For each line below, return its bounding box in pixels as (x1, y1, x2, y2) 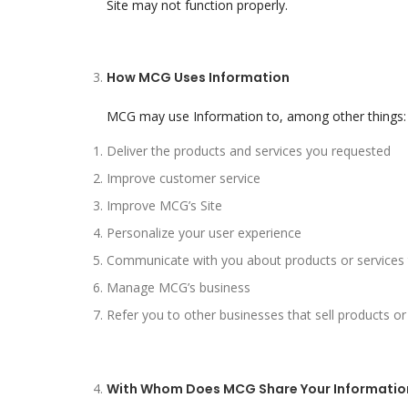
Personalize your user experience (107, 224, 301, 241)
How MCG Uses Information (107, 68, 290, 87)
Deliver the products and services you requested (107, 142, 391, 159)
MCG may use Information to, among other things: (107, 107, 406, 125)
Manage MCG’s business (107, 279, 250, 296)
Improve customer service (107, 169, 260, 187)
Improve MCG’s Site (107, 197, 222, 214)
